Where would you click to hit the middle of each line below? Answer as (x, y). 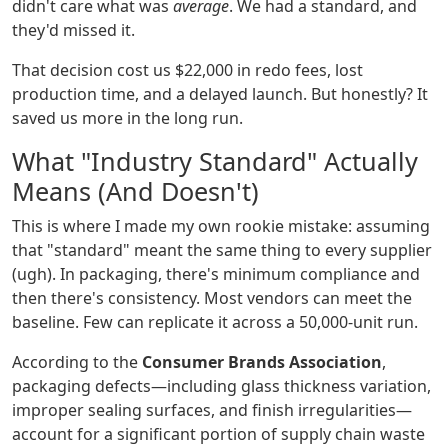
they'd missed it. (73, 30)
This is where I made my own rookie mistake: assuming (221, 226)
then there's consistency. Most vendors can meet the (212, 298)
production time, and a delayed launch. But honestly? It (220, 94)
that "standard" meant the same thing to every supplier (222, 250)
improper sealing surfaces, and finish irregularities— (212, 410)
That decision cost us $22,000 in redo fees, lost (187, 70)
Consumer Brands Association (262, 362)
